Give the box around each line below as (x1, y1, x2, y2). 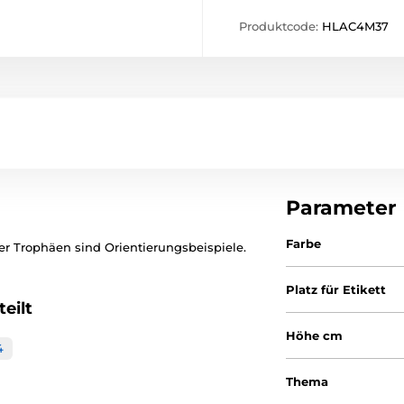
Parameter (286, 196, 397, 220)
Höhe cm (286, 328, 344, 343)
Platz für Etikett (286, 282, 387, 297)
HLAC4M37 (322, 19, 389, 33)
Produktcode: (239, 19, 322, 33)
